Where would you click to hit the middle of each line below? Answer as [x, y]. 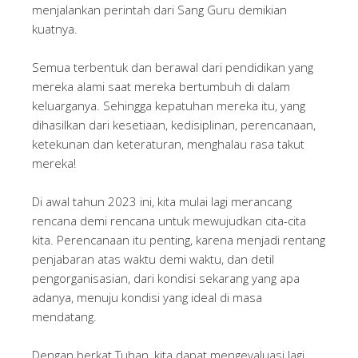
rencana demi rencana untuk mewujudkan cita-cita [169, 221]
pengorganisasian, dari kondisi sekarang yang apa [166, 278]
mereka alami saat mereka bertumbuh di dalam [161, 86]
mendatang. [64, 316]
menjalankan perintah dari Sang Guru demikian [159, 10]
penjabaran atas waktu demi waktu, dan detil [153, 259]
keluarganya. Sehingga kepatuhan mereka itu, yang [169, 105]
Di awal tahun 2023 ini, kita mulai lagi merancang [162, 201]
